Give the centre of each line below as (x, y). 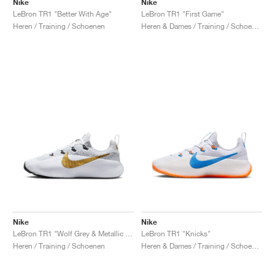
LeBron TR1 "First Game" (183, 14)
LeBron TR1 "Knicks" (176, 233)
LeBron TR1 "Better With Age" (62, 14)
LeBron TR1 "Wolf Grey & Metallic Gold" (129, 233)
